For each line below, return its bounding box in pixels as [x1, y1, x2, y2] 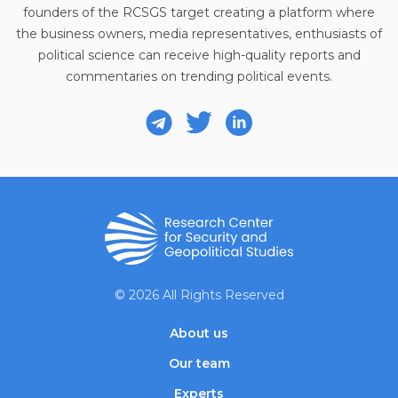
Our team [168, 354, 230, 371]
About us [170, 324, 228, 341]
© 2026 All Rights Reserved [114, 286, 284, 303]
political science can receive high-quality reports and [37, 46, 361, 63]
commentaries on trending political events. [66, 68, 332, 84]
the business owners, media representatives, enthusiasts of [16, 25, 382, 42]
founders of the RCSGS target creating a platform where [23, 4, 375, 20]
